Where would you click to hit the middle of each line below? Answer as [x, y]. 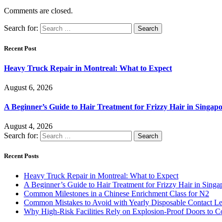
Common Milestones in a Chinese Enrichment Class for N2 [116, 193]
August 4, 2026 [28, 126]
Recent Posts [21, 156]
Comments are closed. [38, 11]
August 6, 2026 [28, 87]
